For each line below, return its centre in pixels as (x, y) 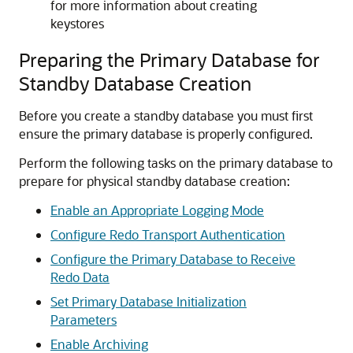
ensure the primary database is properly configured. (166, 134)
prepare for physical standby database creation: (154, 181)
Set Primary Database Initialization (149, 301)
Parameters (84, 320)
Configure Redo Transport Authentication (168, 234)
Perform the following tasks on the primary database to (176, 163)
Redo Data (80, 277)
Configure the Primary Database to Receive (173, 259)
